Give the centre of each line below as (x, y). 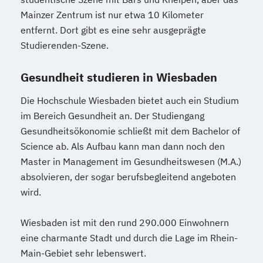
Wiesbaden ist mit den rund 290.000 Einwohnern (125, 222)
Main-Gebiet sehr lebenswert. (83, 253)
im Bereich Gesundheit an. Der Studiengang (112, 115)
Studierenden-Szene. (65, 45)
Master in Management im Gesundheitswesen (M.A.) (131, 161)
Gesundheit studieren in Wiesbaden (119, 77)
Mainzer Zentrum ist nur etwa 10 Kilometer (112, 14)
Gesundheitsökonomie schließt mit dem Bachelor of (130, 131)
